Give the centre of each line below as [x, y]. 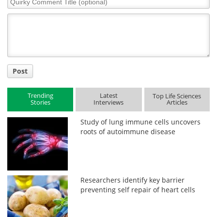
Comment [23, 9]
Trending [40, 96]
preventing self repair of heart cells [138, 189]
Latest [108, 96]
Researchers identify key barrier [133, 180]
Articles [177, 102]
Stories [40, 102]
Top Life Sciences [177, 96]
